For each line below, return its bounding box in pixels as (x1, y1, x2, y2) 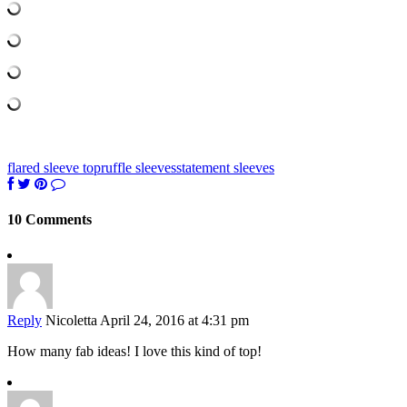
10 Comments (7, 211, 92, 227)
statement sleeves (176, 159, 274, 175)
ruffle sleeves (101, 159, 176, 175)
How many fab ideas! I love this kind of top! (7, 343, 262, 360)
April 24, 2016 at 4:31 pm (100, 313, 249, 329)
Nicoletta (45, 313, 97, 329)
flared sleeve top (7, 159, 101, 175)
